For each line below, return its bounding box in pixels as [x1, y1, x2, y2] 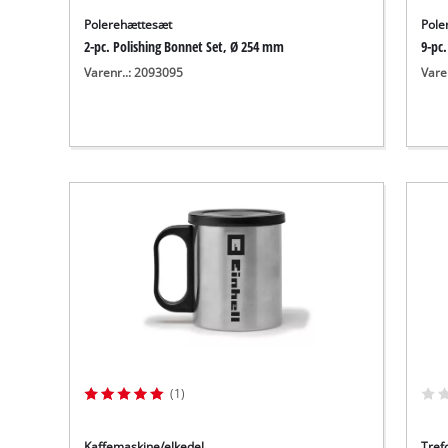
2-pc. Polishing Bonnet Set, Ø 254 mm [84, 36, 285, 56]
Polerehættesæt [84, 16, 173, 32]
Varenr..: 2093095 [84, 64, 184, 80]
